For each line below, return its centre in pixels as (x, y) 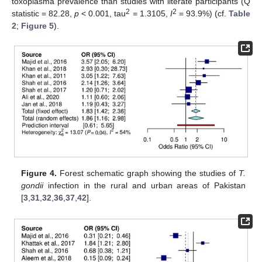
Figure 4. (39, 173)
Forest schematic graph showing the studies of (148, 173)
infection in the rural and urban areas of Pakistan (144, 185)
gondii (32, 185)
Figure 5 (37, 26)
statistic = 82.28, (43, 14)
